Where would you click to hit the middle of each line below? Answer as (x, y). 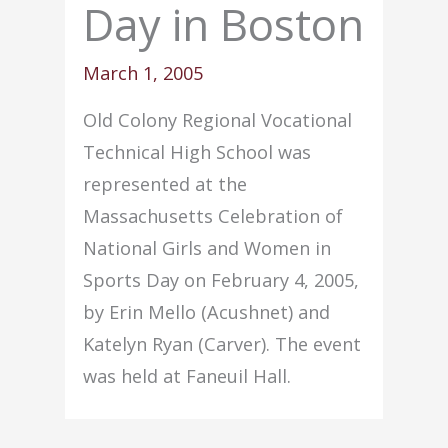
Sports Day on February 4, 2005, (221, 279)
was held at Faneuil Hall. (187, 375)
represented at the (165, 183)
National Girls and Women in (207, 247)
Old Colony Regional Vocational (218, 119)
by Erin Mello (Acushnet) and (207, 311)
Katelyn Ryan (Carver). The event (222, 343)
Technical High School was (197, 151)
